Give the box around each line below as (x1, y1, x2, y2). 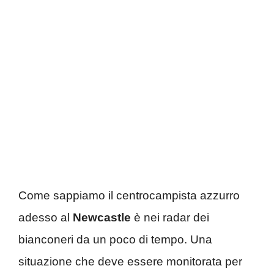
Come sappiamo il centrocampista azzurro (18, 188, 240, 202)
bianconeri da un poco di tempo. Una (18, 232, 212, 246)
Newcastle (73, 210, 131, 224)
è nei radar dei (131, 210, 209, 224)
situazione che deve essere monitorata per (18, 254, 242, 268)
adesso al (18, 210, 73, 224)
